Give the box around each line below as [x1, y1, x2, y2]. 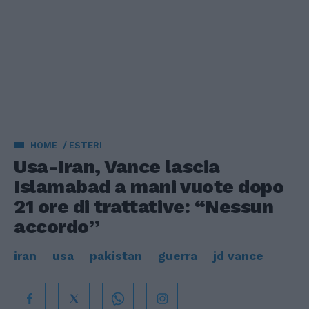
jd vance [213, 249, 263, 263]
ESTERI [69, 140, 102, 150]
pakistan [90, 249, 142, 263]
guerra [158, 249, 197, 263]
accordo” [14, 215, 100, 238]
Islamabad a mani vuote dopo [14, 175, 284, 198]
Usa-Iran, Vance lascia [14, 155, 220, 178]
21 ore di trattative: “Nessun [14, 195, 274, 218]
